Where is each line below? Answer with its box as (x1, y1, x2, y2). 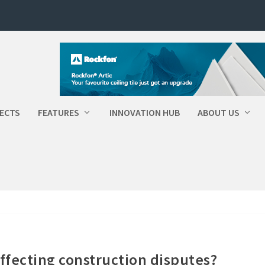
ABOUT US (198, 106, 240, 118)
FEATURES (38, 106, 80, 118)
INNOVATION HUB (109, 106, 180, 118)
